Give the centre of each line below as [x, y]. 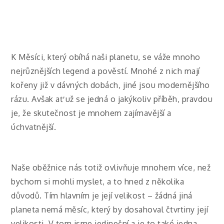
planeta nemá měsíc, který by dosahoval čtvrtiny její [110, 210]
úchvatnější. [34, 127]
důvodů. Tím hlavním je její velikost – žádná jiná [102, 196]
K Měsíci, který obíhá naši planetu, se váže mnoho [106, 57]
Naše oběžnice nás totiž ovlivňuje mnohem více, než [111, 168]
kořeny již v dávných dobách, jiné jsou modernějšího [110, 85]
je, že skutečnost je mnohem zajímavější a [91, 113]
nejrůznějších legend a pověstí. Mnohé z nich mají [105, 71]
